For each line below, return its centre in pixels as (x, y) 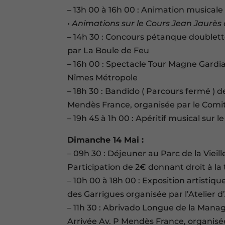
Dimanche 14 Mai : (106, 140)
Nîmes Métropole (103, 78)
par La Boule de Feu (108, 51)
